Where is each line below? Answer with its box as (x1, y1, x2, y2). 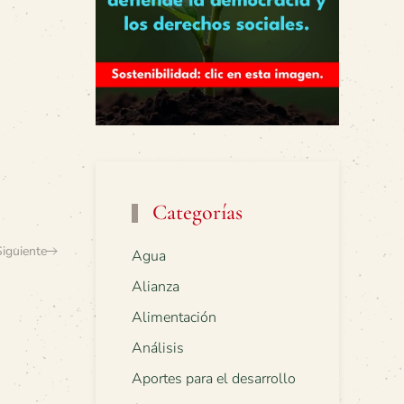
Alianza (132, 277, 179, 298)
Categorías (147, 199, 243, 226)
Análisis (132, 338, 184, 359)
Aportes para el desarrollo (132, 369, 296, 390)
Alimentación (132, 308, 216, 328)
